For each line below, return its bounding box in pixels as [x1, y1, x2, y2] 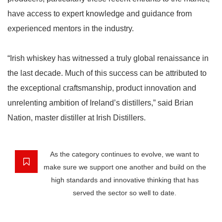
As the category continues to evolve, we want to [50, 150, 199, 158]
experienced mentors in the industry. [7, 24, 134, 33]
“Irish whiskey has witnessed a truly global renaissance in [7, 54, 209, 62]
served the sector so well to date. [73, 189, 176, 197]
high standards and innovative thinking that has [51, 176, 199, 184]
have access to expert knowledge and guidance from [7, 9, 192, 18]
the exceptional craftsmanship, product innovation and [7, 84, 196, 92]
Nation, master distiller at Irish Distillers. [7, 113, 146, 122]
